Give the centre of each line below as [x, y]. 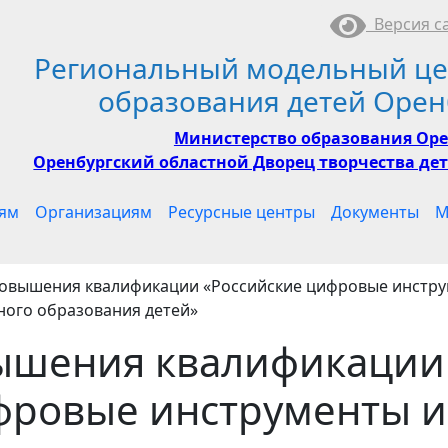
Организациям [93, 212]
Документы [375, 212]
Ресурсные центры [241, 212]
